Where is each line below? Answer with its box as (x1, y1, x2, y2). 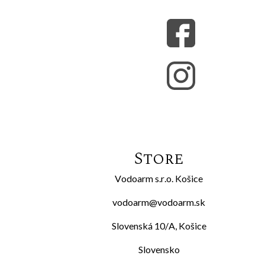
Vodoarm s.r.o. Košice (115, 173, 203, 185)
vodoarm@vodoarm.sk (112, 196, 206, 208)
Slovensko (138, 244, 180, 256)
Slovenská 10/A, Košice (111, 220, 206, 232)
